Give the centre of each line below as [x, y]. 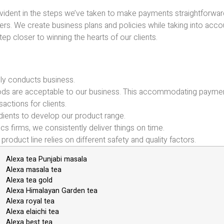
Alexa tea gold [29, 180]
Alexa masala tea [34, 170]
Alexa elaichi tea [32, 212]
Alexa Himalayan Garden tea [52, 191]
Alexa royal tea [30, 201]
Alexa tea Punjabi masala [46, 159]
